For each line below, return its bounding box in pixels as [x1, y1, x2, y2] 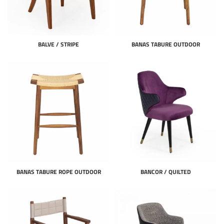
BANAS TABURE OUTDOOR [131, 39, 200, 49]
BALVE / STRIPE [38, 39, 79, 49]
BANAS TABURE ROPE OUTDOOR [16, 167, 101, 176]
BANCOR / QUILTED [140, 167, 191, 176]
